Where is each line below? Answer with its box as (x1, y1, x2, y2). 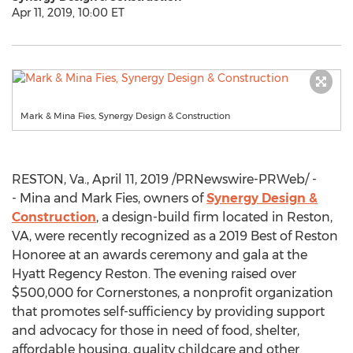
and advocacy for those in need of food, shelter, (12, 323, 299, 338)
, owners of (138, 191, 206, 206)
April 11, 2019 (92, 172, 169, 187)
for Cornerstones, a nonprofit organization (73, 285, 333, 300)
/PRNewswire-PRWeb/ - (169, 172, 317, 187)
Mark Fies (81, 191, 138, 206)
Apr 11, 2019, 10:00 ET (12, 6, 124, 20)
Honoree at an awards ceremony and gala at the (12, 247, 307, 262)
